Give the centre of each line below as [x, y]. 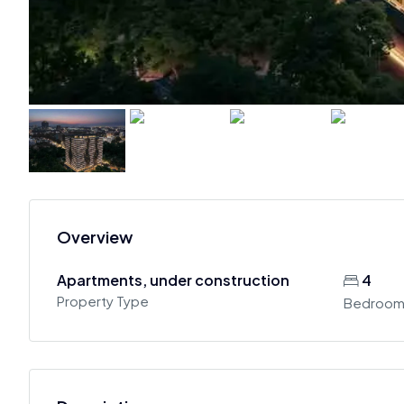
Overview [95, 237]
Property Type [103, 301]
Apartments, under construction [173, 280]
